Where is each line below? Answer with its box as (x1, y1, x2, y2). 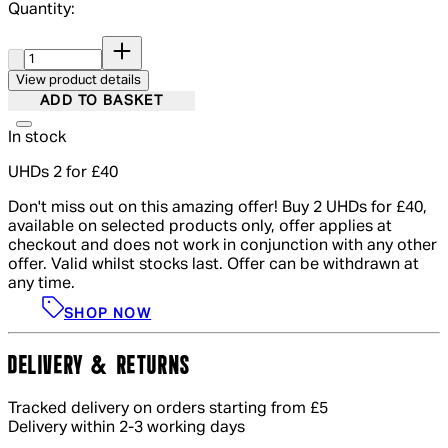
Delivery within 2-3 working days (8, 420, 245, 437)
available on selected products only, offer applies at (8, 219, 392, 236)
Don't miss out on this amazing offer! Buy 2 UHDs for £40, (8, 200, 427, 217)
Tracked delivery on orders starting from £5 (8, 401, 328, 418)
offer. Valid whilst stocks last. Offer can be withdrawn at (8, 257, 419, 274)
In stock (8, 130, 66, 147)
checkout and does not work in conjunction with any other (8, 238, 437, 255)
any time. (8, 276, 75, 293)
